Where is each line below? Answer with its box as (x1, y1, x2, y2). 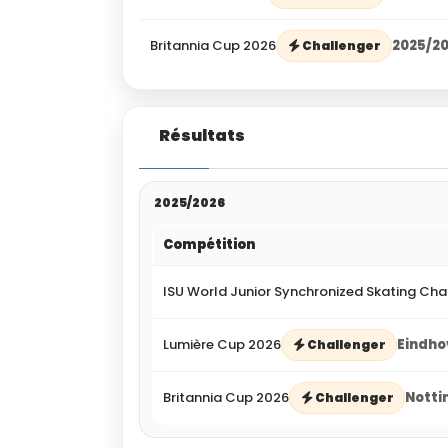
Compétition (163, 235, 256, 255)
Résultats (159, 124, 245, 148)
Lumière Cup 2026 (163, 335, 281, 355)
